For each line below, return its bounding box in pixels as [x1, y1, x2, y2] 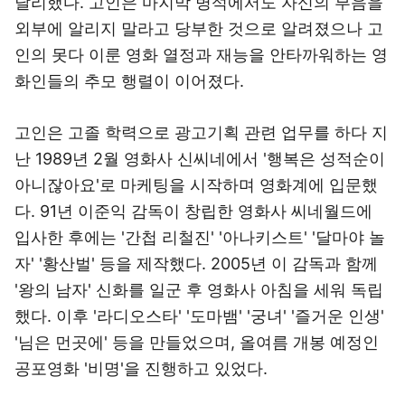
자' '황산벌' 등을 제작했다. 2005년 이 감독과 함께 [14, 254, 378, 273]
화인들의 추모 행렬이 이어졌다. [14, 71, 244, 90]
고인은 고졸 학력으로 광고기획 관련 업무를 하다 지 [14, 123, 388, 142]
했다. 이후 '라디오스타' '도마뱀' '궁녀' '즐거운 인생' [14, 306, 384, 325]
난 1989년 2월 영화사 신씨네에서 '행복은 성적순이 [14, 149, 385, 168]
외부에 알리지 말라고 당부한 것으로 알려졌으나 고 [14, 19, 383, 38]
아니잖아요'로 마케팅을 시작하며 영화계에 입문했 [14, 175, 378, 194]
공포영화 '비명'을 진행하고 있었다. [14, 359, 268, 378]
